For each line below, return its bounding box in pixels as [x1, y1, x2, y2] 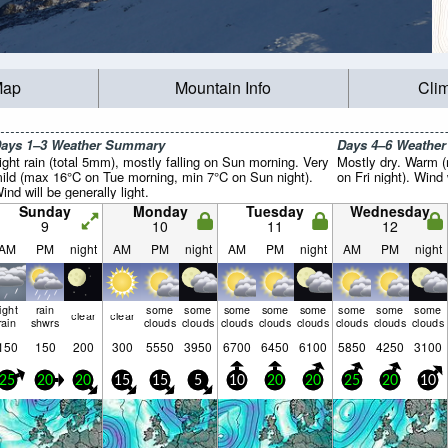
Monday [132, 201, 188, 221]
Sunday [19, 201, 71, 221]
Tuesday [246, 201, 304, 221]
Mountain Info [175, 76, 272, 100]
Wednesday [350, 201, 430, 221]
